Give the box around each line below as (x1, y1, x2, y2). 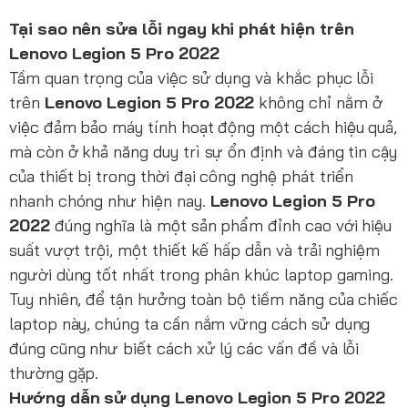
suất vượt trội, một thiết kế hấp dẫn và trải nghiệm (9, 240, 381, 261)
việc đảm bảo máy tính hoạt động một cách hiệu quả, (9, 117, 398, 138)
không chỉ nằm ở (259, 92, 382, 114)
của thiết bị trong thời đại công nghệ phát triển (9, 166, 354, 188)
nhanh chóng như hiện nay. (9, 190, 210, 212)
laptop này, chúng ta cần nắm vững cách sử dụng (9, 313, 371, 335)
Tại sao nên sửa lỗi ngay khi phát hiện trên (9, 18, 354, 40)
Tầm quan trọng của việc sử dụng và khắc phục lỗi (9, 67, 374, 89)
